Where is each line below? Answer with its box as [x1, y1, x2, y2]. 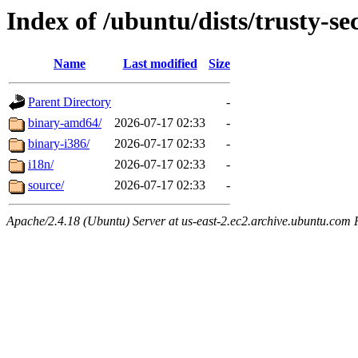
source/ [28, 178, 64, 193]
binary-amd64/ [28, 116, 101, 130]
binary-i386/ [28, 137, 89, 151]
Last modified [122, 57, 197, 71]
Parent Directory [28, 95, 111, 109]
